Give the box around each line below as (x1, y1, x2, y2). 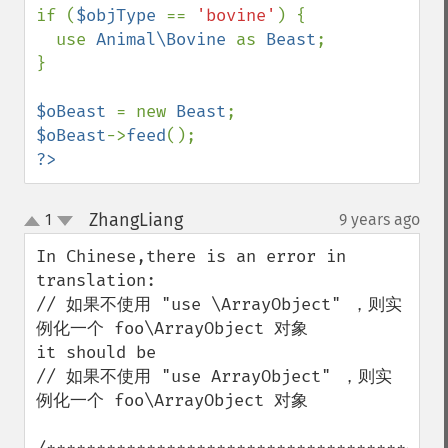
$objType (76, 5, 166, 26)
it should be (36, 342, 156, 363)
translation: (36, 270, 156, 291)
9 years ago (339, 210, 420, 229)
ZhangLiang (88, 209, 183, 231)
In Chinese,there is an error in (36, 246, 346, 267)
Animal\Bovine (96, 29, 236, 50)
